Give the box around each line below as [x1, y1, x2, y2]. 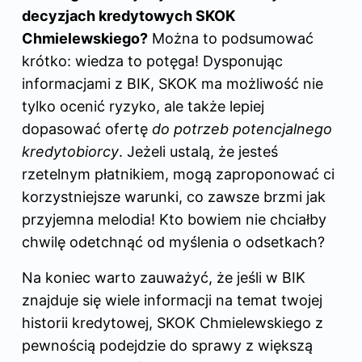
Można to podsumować [148, 29, 314, 47]
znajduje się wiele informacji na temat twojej [22, 291, 322, 309]
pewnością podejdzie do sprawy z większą [22, 336, 313, 354]
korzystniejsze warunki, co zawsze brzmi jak [22, 187, 326, 205]
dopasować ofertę [22, 120, 152, 137]
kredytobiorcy [22, 142, 119, 160]
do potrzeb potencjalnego [152, 120, 332, 137]
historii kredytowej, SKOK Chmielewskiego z [22, 314, 323, 331]
